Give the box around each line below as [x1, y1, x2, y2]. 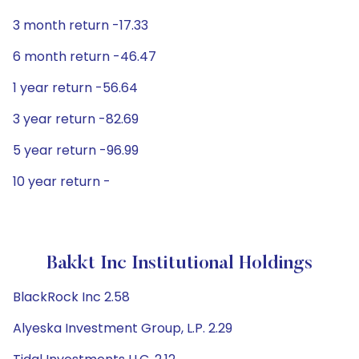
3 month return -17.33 [13, 16, 148, 34]
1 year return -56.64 [13, 79, 138, 97]
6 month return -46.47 [13, 47, 156, 66]
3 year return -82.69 [13, 110, 139, 128]
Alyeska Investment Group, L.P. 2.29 [13, 319, 232, 337]
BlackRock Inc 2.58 [13, 288, 130, 306]
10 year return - [13, 172, 111, 191]
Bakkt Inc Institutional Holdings [46, 254, 313, 273]
